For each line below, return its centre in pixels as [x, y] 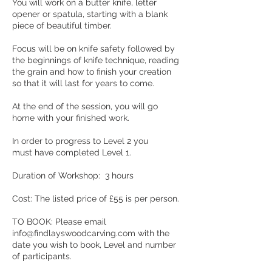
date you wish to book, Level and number [94, 245]
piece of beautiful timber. [64, 25]
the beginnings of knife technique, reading [96, 60]
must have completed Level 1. [72, 152]
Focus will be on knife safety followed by [93, 49]
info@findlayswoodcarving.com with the [91, 233]
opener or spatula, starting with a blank [90, 14]
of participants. [42, 256]
